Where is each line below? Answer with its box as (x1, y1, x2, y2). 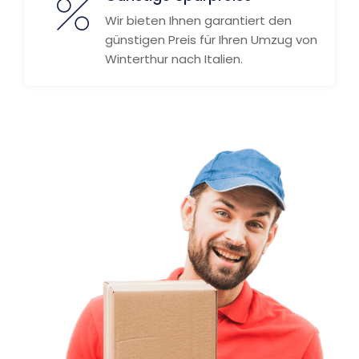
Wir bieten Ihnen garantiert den (105, 12, 292, 29)
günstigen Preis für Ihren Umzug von (105, 31, 317, 48)
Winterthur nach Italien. (105, 50, 243, 67)
